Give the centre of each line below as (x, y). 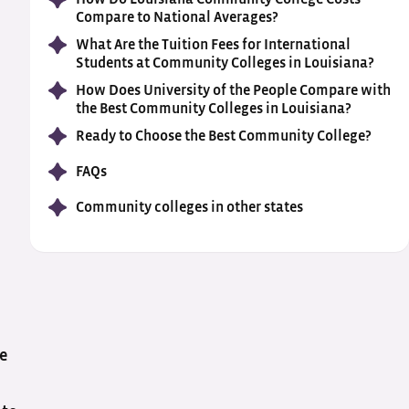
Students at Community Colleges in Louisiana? (225, 63)
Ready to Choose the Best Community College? (223, 136)
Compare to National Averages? (177, 17)
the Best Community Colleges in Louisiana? (213, 109)
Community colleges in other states (189, 207)
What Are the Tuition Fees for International (213, 45)
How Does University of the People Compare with (233, 90)
